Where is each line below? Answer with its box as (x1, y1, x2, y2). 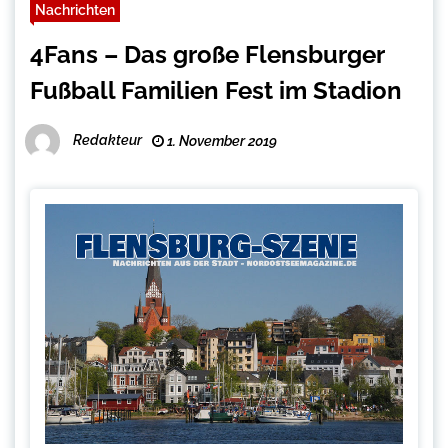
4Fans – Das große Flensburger (30, 39, 384, 69)
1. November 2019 (164, 132, 277, 149)
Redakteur (73, 131, 142, 148)
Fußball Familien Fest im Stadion (30, 75, 402, 105)
